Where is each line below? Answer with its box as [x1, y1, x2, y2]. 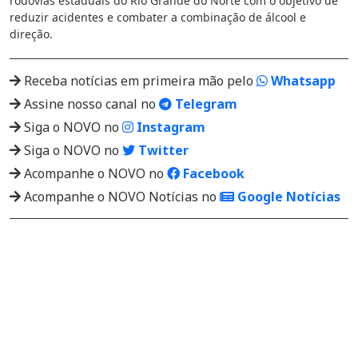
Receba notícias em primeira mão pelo [21, 72, 257, 90]
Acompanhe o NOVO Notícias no [21, 188, 220, 206]
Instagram [133, 118, 205, 137]
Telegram [172, 95, 237, 113]
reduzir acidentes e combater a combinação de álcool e [10, 10, 306, 26]
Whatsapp [268, 72, 336, 90]
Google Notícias [234, 188, 340, 206]
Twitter [135, 141, 189, 160]
